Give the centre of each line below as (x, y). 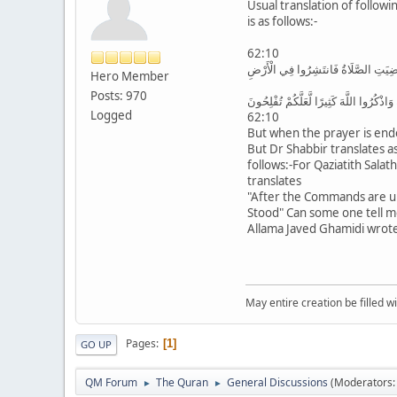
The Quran (182, 382)
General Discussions (277, 382)
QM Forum (111, 382)
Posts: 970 (119, 95)
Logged (111, 115)
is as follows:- (282, 21)
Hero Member (130, 76)
